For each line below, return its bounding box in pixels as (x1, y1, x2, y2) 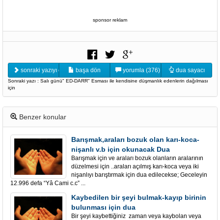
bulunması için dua (71, 203, 136, 211)
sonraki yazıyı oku (19, 67, 68, 74)
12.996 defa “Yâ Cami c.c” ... (10, 180, 85, 187)
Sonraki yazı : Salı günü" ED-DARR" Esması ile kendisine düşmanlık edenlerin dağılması (8, 78, 208, 83)
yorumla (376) (121, 67, 160, 74)
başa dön (74, 67, 101, 74)
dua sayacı (174, 67, 205, 74)
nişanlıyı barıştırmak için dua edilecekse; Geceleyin (71, 171, 207, 178)
